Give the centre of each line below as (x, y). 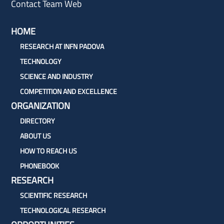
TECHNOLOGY (41, 61)
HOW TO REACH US (48, 151)
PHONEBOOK (39, 166)
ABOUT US (35, 136)
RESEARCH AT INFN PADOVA (62, 46)
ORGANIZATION (41, 106)
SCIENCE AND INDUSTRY (56, 76)
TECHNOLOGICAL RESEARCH (63, 210)
